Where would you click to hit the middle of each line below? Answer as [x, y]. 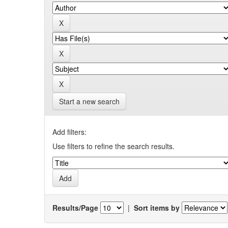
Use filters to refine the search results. [113, 146]
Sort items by [157, 207]
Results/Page [75, 207]
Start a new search [89, 101]
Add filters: [69, 132]
